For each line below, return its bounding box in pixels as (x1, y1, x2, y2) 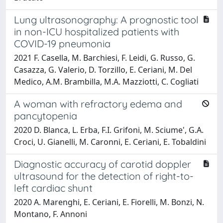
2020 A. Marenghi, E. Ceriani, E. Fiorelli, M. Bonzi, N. (14, 196, 204, 208)
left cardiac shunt (14, 181, 93, 194)
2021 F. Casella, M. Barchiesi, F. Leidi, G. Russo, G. (14, 52, 195, 63)
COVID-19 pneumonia (14, 37, 111, 50)
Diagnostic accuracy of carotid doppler (14, 157, 191, 170)
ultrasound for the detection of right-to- (14, 169, 194, 182)
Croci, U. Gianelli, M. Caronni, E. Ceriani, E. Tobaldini (14, 136, 206, 147)
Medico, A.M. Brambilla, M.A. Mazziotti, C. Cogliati (14, 76, 199, 87)
